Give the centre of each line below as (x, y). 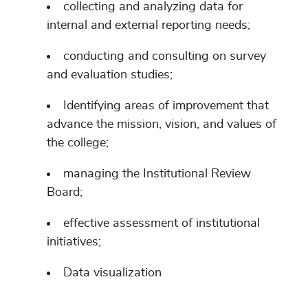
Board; (65, 193)
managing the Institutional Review (157, 174)
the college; (78, 143)
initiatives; (74, 242)
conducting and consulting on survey (165, 57)
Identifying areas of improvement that (166, 106)
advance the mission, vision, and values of (162, 125)
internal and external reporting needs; (148, 26)
